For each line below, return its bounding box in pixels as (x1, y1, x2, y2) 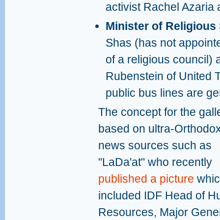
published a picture (98, 172, 194, 185)
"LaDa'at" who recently (98, 156, 212, 168)
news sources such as (98, 139, 212, 152)
